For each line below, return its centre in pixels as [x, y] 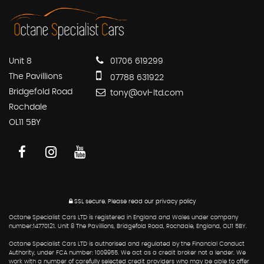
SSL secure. [89, 202]
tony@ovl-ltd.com [146, 93]
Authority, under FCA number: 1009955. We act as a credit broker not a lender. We [127, 253]
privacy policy [175, 202]
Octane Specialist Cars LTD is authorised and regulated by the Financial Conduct [127, 244]
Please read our [131, 202]
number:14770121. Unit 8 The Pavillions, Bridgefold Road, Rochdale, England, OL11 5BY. [128, 227]
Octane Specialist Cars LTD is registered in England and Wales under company [123, 218]
